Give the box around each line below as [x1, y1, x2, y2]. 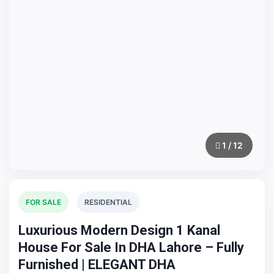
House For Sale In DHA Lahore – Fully [18, 240, 244, 255]
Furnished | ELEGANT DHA [18, 257, 176, 272]
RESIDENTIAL [84, 198, 132, 207]
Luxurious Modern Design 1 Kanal [18, 223, 220, 238]
